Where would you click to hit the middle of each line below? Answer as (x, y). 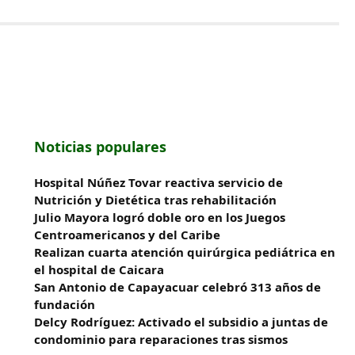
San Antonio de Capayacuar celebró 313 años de (178, 287)
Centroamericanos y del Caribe (128, 235)
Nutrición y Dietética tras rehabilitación (156, 200)
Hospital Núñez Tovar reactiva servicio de (159, 182)
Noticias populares (101, 147)
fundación (65, 304)
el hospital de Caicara (99, 269)
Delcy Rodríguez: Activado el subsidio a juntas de (181, 322)
